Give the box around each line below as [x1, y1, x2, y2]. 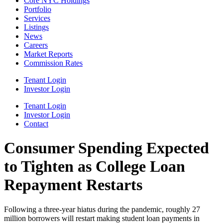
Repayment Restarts [4, 176, 142, 194]
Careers [24, 41, 48, 49]
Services [24, 14, 50, 22]
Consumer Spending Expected [4, 139, 209, 157]
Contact [24, 119, 48, 128]
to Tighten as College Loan [4, 157, 185, 176]
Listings [24, 23, 49, 31]
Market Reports [24, 50, 73, 58]
